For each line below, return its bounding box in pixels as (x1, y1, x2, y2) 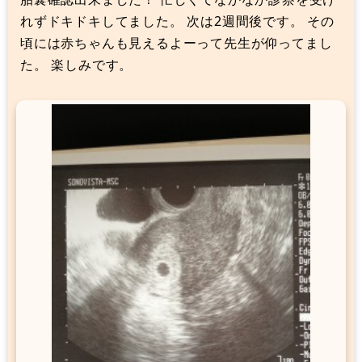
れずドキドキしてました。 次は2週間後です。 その (20, 12, 335, 31)
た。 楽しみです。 (20, 56, 133, 74)
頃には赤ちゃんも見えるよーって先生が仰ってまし (20, 34, 333, 53)
